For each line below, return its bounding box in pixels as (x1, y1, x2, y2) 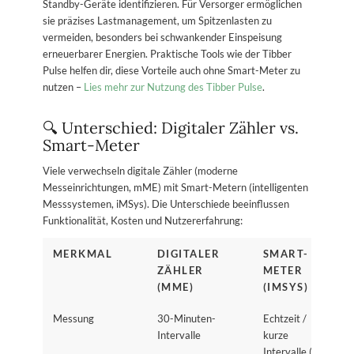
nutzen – (42, 80, 84, 93)
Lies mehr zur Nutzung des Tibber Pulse (83, 80, 262, 93)
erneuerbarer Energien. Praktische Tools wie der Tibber (42, 47, 292, 60)
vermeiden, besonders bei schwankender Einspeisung (42, 30, 282, 43)
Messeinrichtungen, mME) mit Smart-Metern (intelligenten (42, 180, 308, 194)
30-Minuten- (156, 311, 216, 325)
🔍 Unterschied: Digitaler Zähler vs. (42, 117, 299, 137)
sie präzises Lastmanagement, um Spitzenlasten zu (42, 13, 272, 27)
